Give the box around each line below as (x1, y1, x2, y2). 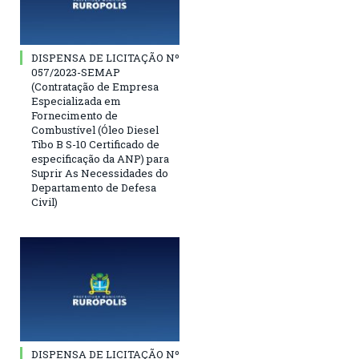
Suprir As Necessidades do (31, 166, 168, 181)
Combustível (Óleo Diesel (31, 123, 159, 138)
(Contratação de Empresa (31, 79, 159, 95)
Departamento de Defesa (31, 180, 156, 196)
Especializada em (31, 94, 121, 109)
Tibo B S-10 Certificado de (31, 137, 159, 152)
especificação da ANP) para (31, 151, 169, 167)
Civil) (31, 195, 58, 210)
